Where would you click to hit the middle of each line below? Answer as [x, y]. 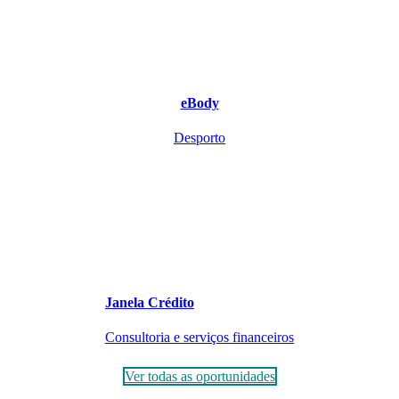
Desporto [199, 137]
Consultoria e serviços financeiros [199, 338]
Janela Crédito [150, 303]
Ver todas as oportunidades [199, 377]
